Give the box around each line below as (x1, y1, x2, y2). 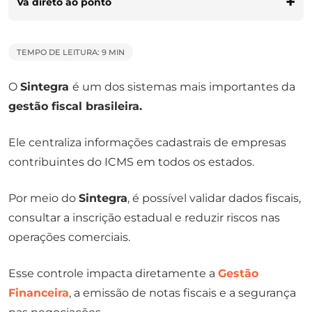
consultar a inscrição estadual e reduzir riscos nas (8, 210, 280, 224)
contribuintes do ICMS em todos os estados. (8, 155, 254, 169)
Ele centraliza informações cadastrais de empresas (8, 135, 286, 149)
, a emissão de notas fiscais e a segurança (69, 286, 296, 299)
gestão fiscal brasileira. (8, 99, 142, 113)
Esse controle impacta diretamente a (8, 266, 218, 280)
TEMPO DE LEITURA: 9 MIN (17, 47, 125, 57)
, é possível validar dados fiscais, (127, 191, 301, 205)
